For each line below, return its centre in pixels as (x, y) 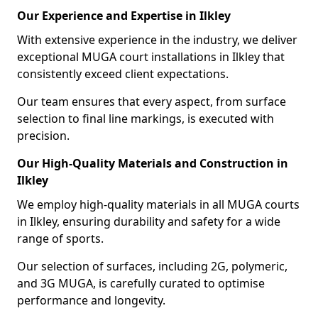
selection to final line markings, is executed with (146, 119)
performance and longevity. (91, 300)
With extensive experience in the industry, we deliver (157, 40)
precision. (43, 136)
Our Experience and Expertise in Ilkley (124, 16)
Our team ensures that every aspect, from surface (152, 102)
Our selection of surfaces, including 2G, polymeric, (152, 266)
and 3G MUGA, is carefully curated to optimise (141, 283)
